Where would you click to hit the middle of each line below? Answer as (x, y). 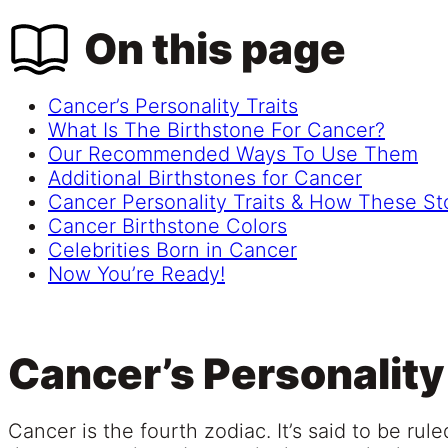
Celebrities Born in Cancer (172, 250)
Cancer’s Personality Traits (173, 106)
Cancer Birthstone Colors (167, 226)
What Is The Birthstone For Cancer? (216, 130)
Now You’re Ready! (136, 274)
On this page (214, 49)
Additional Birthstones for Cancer (205, 178)
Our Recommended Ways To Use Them (233, 154)
